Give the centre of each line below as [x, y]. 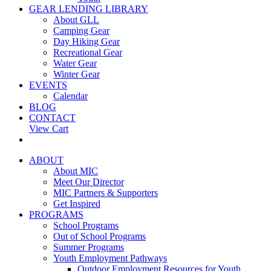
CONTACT [52, 118]
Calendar [70, 96]
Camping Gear [81, 31]
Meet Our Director [89, 182]
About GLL [76, 20]
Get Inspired [77, 204]
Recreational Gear [88, 52]
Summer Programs [89, 247]
